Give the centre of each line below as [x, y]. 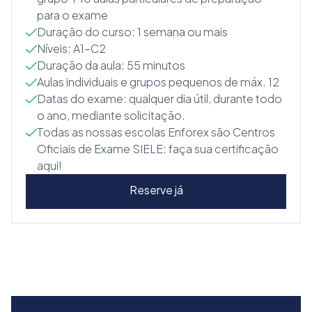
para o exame [72, 15]
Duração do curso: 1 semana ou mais [132, 32]
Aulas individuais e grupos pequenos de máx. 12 [158, 82]
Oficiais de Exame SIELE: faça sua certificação [158, 149]
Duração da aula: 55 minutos [111, 65]
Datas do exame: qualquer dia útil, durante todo [159, 99]
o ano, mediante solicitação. [111, 115]
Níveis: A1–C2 [71, 48]
